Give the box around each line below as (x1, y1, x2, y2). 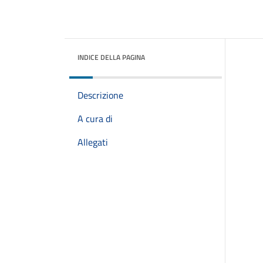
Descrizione (77, 88, 123, 102)
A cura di (77, 112, 113, 126)
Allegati (77, 135, 108, 149)
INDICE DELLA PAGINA (77, 52, 145, 63)
